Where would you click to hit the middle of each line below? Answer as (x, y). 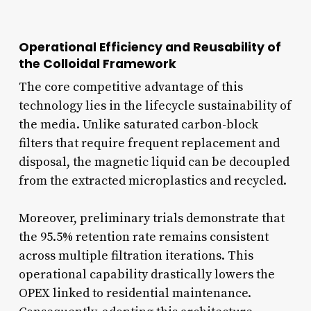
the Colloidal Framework (97, 64)
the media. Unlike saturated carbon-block (138, 124)
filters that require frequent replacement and (149, 143)
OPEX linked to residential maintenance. (135, 293)
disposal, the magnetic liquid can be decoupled (154, 162)
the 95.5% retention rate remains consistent (143, 237)
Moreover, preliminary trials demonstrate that (151, 218)
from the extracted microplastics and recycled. (152, 180)
